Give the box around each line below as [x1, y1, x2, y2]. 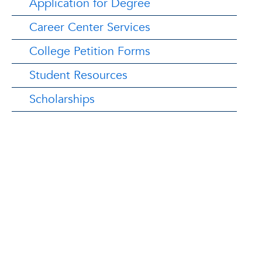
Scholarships [29, 91, 95, 107]
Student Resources [29, 67, 127, 83]
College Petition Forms [29, 43, 150, 59]
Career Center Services [29, 19, 150, 35]
